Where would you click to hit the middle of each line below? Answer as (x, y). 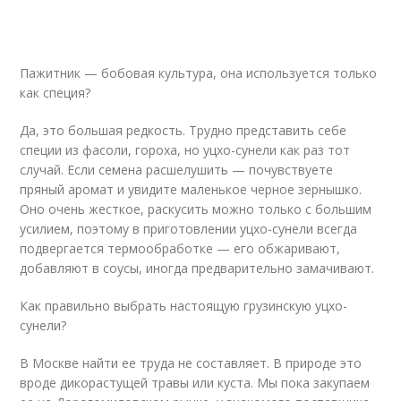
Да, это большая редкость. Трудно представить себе (183, 130)
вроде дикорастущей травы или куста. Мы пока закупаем (195, 383)
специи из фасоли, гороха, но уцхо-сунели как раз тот (185, 150)
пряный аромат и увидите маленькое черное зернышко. (191, 189)
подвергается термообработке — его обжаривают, (180, 248)
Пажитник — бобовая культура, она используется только (199, 73)
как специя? (55, 93)
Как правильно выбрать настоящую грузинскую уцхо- (184, 306)
